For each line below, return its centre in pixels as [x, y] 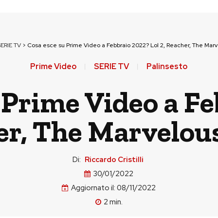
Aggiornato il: [93, 188]
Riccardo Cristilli [114, 160]
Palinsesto [167, 66]
